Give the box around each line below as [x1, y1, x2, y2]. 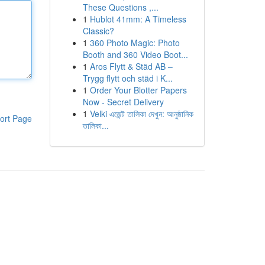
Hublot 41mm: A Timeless [89, 13, 186, 25]
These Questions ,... [82, 1, 159, 13]
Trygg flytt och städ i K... [82, 72, 173, 84]
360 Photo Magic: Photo [89, 37, 180, 49]
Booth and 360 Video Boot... [82, 49, 188, 60]
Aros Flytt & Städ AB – [89, 60, 173, 72]
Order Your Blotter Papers [89, 84, 187, 96]
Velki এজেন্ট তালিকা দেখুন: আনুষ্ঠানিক [89, 108, 193, 119]
